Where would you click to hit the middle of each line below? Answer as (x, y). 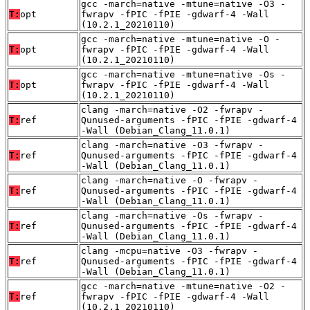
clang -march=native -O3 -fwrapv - (172, 145)
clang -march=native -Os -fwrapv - (172, 216)
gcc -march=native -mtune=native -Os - (183, 75)
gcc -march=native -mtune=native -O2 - (183, 286)
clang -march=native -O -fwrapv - (170, 181)
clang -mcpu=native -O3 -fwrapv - (170, 251)
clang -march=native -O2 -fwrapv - (172, 110)
